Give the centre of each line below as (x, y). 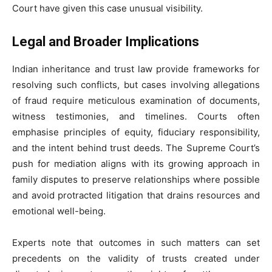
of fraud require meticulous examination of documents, (136, 100)
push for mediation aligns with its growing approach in (136, 163)
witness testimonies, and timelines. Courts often (136, 116)
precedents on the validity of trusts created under (136, 258)
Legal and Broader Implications (106, 41)
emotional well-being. (59, 211)
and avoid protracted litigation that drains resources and (136, 195)
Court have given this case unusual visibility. (107, 8)
